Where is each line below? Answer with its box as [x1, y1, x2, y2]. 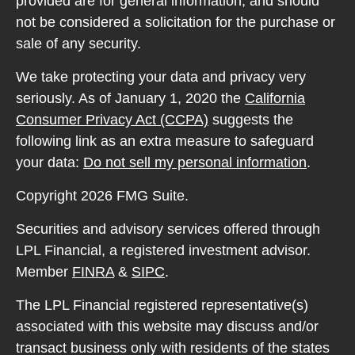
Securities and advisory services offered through [16, 221, 320, 237]
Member [16, 264, 72, 280]
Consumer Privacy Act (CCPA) [16, 112, 208, 128]
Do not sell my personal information [83, 155, 307, 170]
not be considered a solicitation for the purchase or [16, 14, 335, 30]
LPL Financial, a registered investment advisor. [16, 242, 311, 258]
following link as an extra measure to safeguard [16, 133, 314, 149]
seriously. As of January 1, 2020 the [16, 90, 245, 106]
